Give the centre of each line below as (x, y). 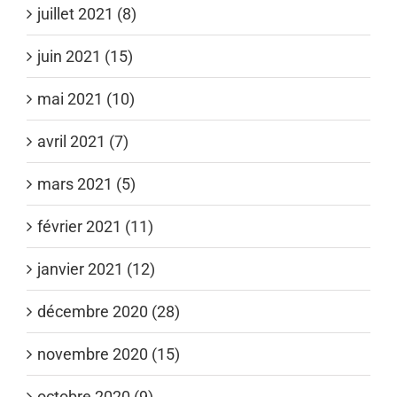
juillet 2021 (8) (87, 13)
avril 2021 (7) (83, 141)
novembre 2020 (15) (109, 354)
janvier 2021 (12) (96, 269)
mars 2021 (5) (86, 183)
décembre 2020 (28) (109, 311)
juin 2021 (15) (85, 56)
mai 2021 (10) (86, 98)
